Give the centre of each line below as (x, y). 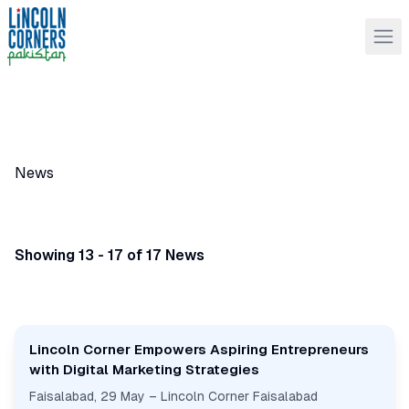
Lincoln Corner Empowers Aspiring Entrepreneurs (199, 349)
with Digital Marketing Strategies (144, 369)
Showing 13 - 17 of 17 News (110, 255)
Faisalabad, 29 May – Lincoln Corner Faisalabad (173, 396)
